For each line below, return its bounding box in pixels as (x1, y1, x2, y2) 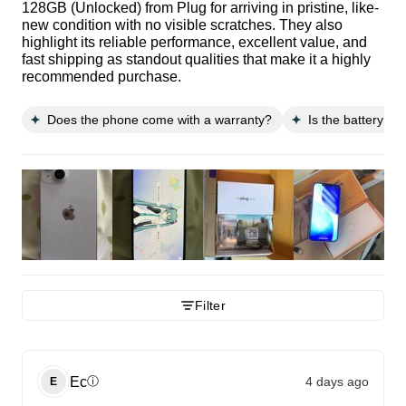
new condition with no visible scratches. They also (22, 17, 343, 34)
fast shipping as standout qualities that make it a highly (22, 52, 371, 68)
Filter (194, 298, 227, 314)
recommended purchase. (22, 69, 181, 85)
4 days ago (305, 373, 369, 389)
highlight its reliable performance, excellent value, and (22, 34, 367, 51)
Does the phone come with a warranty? (47, 112, 272, 128)
